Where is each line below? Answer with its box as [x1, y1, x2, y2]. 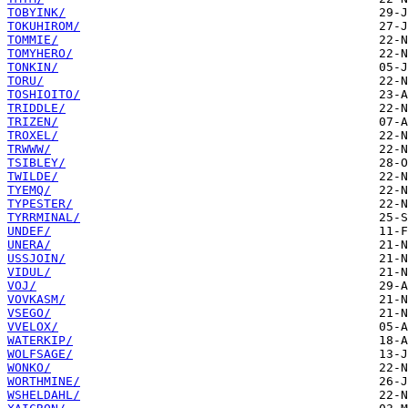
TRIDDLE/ [7, 101, 66, 116]
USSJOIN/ [7, 251, 66, 266]
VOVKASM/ [7, 292, 66, 307]
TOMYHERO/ [7, 46, 73, 61]
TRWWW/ [7, 142, 51, 157]
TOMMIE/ [7, 33, 58, 47]
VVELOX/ [7, 320, 58, 334]
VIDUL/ [7, 265, 51, 280]
